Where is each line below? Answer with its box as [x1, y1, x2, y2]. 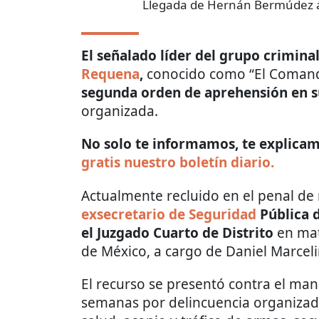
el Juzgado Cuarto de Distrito [81, 224, 273, 243]
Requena [81, 65, 140, 84]
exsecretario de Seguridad [81, 205, 256, 224]
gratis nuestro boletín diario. [81, 153, 274, 172]
